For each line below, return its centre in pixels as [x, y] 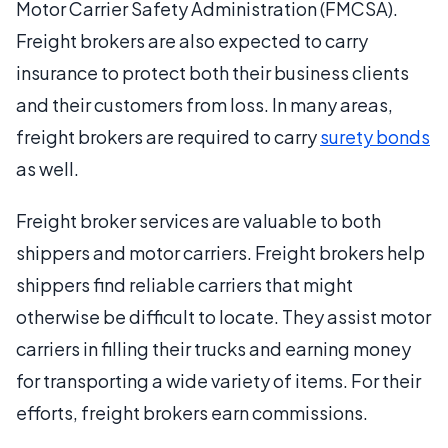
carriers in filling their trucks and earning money [213, 348]
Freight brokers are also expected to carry [192, 40]
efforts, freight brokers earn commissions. [192, 412]
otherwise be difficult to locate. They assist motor [223, 316]
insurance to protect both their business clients [212, 72]
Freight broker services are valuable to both [198, 220]
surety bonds [375, 136]
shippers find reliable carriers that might [184, 284]
